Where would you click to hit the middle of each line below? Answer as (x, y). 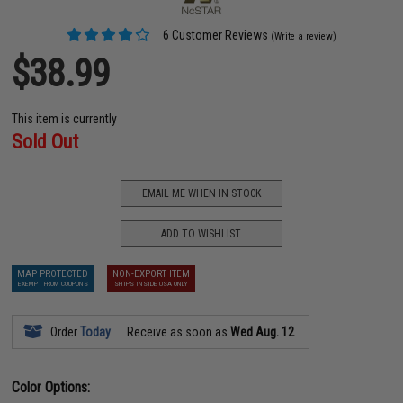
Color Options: (51, 388)
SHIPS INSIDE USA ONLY (152, 284)
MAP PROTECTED (53, 274)
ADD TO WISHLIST (201, 233)
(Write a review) (304, 37)
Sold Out (45, 142)
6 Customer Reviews (215, 36)
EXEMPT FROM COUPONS (53, 284)
